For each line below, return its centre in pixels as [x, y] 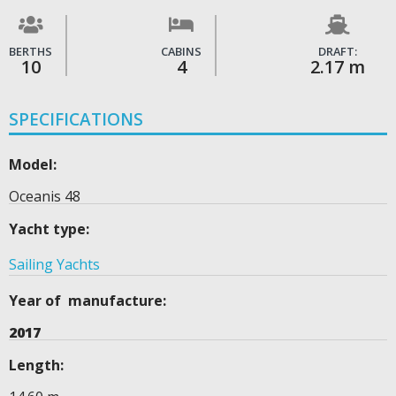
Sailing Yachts [54, 265]
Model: [33, 165]
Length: [36, 366]
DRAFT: [338, 52]
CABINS [181, 52]
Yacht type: [49, 229]
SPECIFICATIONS [76, 120]
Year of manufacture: [88, 301]
